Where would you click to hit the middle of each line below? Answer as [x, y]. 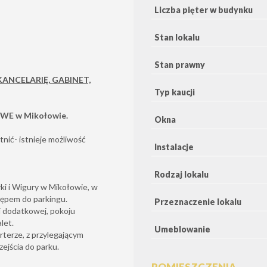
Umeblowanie [182, 229]
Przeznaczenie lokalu [198, 201]
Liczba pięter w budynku [204, 10]
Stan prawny [180, 64]
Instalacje [174, 147]
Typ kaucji [175, 92]
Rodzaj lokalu [181, 174]
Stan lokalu [177, 37]
